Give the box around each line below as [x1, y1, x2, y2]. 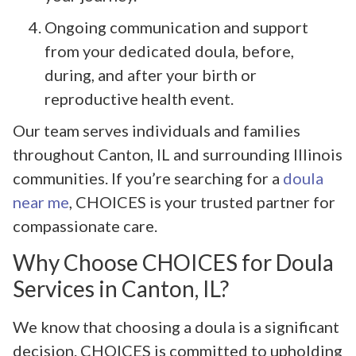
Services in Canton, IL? [13, 274, 229, 302]
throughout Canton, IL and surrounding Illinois [13, 145, 342, 164]
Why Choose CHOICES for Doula [13, 248, 334, 276]
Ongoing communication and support [44, 17, 308, 37]
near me [13, 192, 69, 212]
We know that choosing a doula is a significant [13, 316, 339, 336]
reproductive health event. [44, 89, 234, 109]
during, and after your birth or [44, 65, 257, 85]
